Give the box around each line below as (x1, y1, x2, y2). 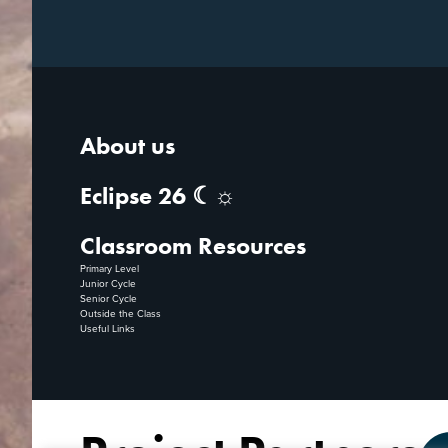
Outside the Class (80, 305, 161, 320)
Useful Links (80, 320, 135, 335)
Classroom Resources (80, 230, 306, 260)
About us (80, 130, 175, 160)
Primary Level (80, 260, 139, 275)
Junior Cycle (80, 275, 136, 290)
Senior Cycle (80, 290, 137, 305)
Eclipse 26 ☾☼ (80, 180, 236, 210)
